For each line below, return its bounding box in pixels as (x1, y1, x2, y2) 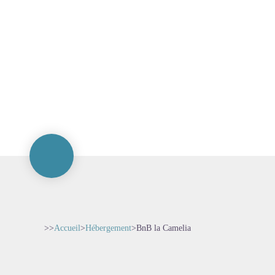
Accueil (54, 223, 80, 233)
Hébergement (85, 223, 131, 233)
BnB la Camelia (136, 223, 191, 233)
